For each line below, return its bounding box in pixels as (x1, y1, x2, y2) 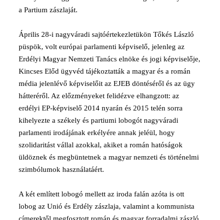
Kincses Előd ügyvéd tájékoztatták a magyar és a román (19, 67, 191, 75)
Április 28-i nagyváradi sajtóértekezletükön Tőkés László (19, 30, 194, 38)
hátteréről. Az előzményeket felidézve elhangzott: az (19, 91, 179, 100)
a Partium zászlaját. (19, 5, 78, 14)
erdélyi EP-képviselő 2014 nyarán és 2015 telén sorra (19, 104, 183, 112)
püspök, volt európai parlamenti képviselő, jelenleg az (19, 42, 185, 51)
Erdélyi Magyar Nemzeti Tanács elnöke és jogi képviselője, (19, 55, 200, 63)
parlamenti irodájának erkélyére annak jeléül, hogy (19, 128, 175, 137)
